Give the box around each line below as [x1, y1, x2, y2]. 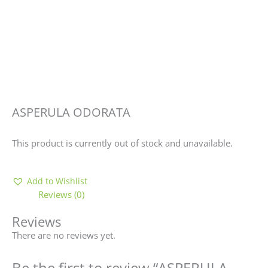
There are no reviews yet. [12, 229, 115, 242]
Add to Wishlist [27, 175, 87, 187]
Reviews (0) [38, 188, 84, 201]
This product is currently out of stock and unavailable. [12, 136, 233, 149]
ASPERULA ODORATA [12, 104, 130, 121]
